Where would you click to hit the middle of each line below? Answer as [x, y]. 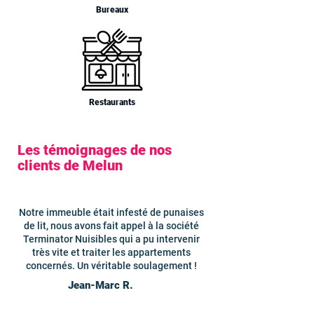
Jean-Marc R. [100, 285]
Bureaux [112, 10]
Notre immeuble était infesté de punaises [111, 212]
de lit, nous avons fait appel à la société [111, 226]
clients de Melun [70, 165]
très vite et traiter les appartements [111, 252]
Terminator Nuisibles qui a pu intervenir [111, 239]
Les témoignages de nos [95, 150]
